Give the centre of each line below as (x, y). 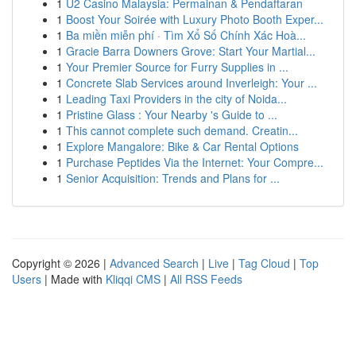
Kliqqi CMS (133, 279)
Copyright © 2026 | (61, 263)
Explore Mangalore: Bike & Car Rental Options (182, 146)
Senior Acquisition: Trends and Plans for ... (173, 178)
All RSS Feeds (206, 279)
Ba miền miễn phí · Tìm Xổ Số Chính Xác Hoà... (186, 35)
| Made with (74, 279)
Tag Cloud (264, 263)
